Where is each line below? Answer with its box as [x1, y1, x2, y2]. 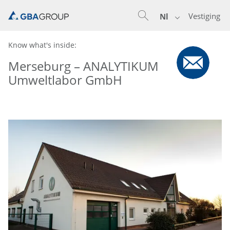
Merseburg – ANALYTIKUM [8, 57, 159, 75]
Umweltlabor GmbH [8, 71, 122, 89]
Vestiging [188, 11, 220, 21]
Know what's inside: [8, 40, 76, 50]
